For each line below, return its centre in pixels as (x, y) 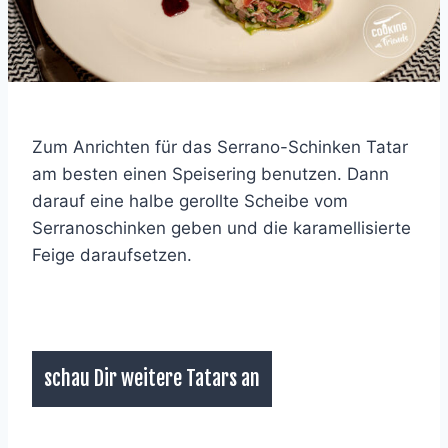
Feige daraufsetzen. (112, 254)
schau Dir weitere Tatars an (152, 378)
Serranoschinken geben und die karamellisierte (221, 227)
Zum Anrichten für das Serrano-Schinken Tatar (220, 146)
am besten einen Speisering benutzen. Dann (210, 173)
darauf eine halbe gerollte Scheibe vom (190, 200)
